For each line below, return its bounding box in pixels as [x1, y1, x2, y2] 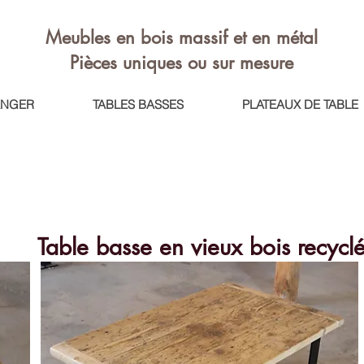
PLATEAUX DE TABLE [241, 97, 358, 112]
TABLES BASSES [92, 97, 184, 112]
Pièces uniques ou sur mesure [70, 51, 293, 74]
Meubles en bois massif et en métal [45, 26, 318, 49]
